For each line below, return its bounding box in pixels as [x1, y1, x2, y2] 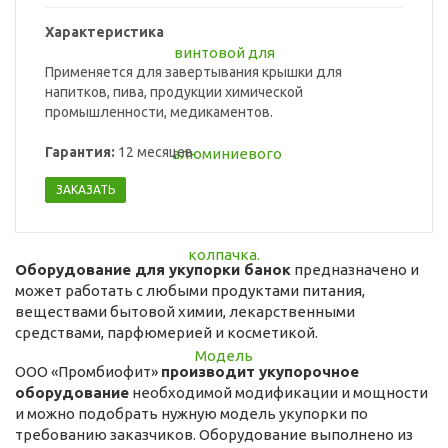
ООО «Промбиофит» [15, 363, 161, 381]
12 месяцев [115, 144, 193, 161]
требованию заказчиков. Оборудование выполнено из [15, 426, 413, 444]
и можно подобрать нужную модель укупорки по [15, 405, 368, 423]
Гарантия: [45, 144, 115, 161]
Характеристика [45, 24, 164, 41]
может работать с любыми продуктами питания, [15, 282, 365, 300]
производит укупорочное [161, 363, 359, 381]
